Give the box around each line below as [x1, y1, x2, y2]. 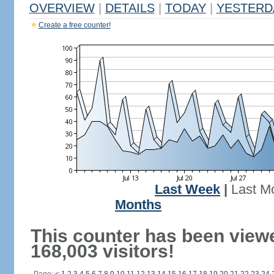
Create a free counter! [38, 21, 111, 29]
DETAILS [105, 1, 155, 15]
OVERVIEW [29, 1, 95, 15]
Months [115, 198, 161, 212]
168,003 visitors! [30, 241, 174, 261]
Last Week [155, 182, 220, 197]
